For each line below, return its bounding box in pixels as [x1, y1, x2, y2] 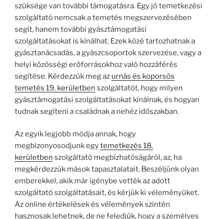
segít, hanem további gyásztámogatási [15, 24, 147, 34]
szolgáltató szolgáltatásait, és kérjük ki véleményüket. [15, 188, 199, 197]
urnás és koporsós [111, 71, 175, 81]
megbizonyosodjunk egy [15, 141, 100, 151]
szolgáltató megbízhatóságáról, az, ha [53, 153, 182, 162]
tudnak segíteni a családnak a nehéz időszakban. [15, 107, 179, 116]
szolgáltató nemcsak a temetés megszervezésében [15, 13, 192, 22]
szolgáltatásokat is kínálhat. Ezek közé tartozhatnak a [15, 36, 195, 45]
